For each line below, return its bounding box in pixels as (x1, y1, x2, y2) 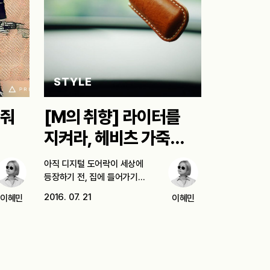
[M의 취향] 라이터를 (44, 107, 180, 127)
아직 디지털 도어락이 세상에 (44, 159, 143, 169)
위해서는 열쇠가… (44, 185, 108, 196)
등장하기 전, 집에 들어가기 (44, 172, 138, 183)
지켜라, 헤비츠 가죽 (44, 128, 170, 148)
